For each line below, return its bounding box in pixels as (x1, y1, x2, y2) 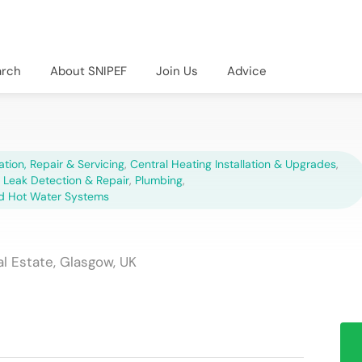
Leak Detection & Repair (3, 172, 129, 187)
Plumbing (135, 172, 183, 187)
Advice (227, 62, 267, 79)
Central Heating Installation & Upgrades (130, 156, 336, 171)
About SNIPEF (50, 62, 127, 79)
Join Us (156, 62, 198, 79)
